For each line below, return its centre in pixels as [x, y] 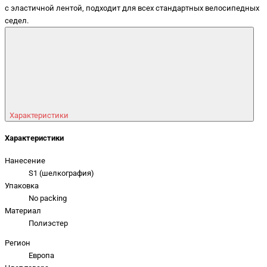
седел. [17, 21]
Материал [23, 210]
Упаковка [22, 185]
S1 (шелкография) [61, 173]
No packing [48, 198]
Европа [41, 256]
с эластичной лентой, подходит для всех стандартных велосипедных [132, 8]
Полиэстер [48, 223]
